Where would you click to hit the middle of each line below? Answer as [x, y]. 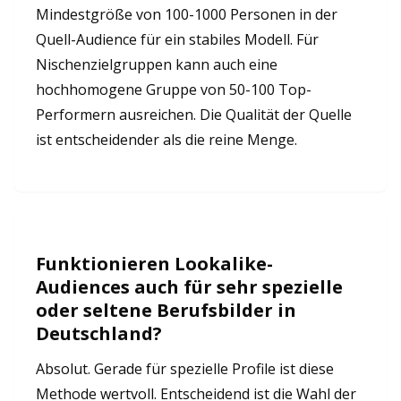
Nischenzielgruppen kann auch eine [157, 64]
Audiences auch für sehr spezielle [189, 287]
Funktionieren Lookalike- [154, 264]
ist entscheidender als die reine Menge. [166, 140]
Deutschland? [99, 333]
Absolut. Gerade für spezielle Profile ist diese [185, 369]
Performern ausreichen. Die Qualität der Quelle [194, 115]
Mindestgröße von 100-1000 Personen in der [187, 14]
